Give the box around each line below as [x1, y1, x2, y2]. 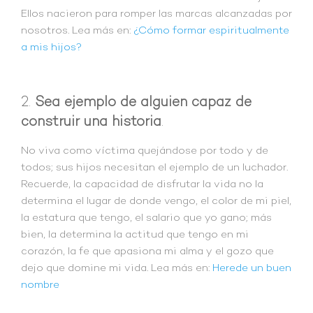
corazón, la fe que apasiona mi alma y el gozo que [21, 245, 274, 258]
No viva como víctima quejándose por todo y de [21, 144, 268, 157]
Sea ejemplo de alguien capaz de [35, 94, 252, 111]
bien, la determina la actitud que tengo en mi [21, 228, 249, 241]
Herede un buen [212, 261, 291, 275]
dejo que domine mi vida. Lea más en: [21, 261, 212, 275]
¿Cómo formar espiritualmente [133, 24, 289, 38]
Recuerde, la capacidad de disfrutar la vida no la [21, 177, 263, 191]
